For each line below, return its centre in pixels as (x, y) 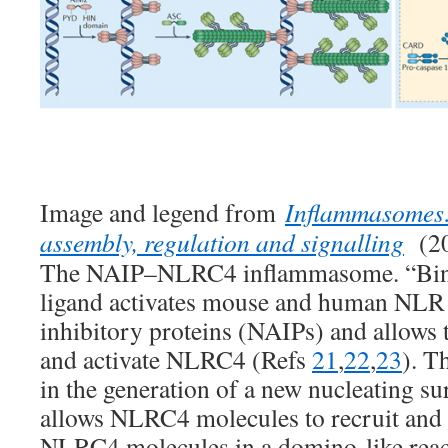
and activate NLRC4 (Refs (176, 359)
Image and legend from (162, 212)
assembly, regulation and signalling (222, 242)
